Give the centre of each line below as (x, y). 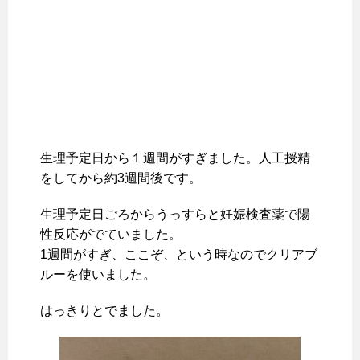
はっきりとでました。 (104, 311)
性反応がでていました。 (111, 235)
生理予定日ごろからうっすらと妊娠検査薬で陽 (175, 215)
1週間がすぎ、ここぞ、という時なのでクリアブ (179, 255)
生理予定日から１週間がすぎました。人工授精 (175, 158)
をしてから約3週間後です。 (121, 178)
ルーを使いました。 (98, 275)
